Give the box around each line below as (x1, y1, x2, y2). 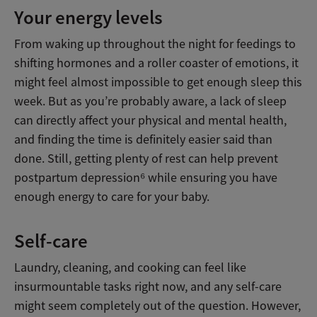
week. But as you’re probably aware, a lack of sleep (14, 93, 287, 109)
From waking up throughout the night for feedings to (14, 35, 296, 52)
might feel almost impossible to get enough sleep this (14, 74, 302, 90)
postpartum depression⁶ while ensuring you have (14, 169, 277, 185)
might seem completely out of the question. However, (14, 297, 301, 313)
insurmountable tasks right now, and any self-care (14, 278, 282, 294)
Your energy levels (14, 4, 163, 30)
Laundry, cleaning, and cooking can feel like (14, 259, 246, 275)
